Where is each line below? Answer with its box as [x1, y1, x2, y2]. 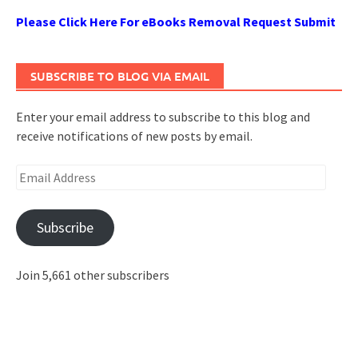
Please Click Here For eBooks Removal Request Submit [16, 13, 336, 30]
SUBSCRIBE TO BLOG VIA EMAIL [30, 67, 209, 84]
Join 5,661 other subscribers [16, 266, 169, 283]
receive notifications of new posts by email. [16, 127, 253, 144]
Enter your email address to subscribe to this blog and [16, 108, 310, 125]
